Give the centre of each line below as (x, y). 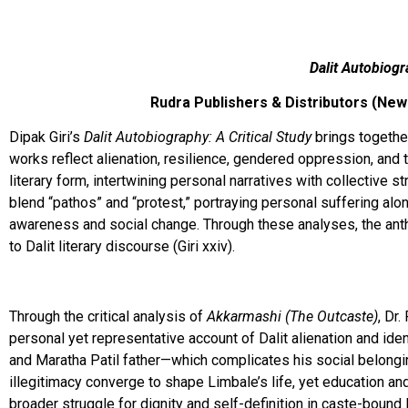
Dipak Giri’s (46, 138)
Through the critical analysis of (108, 317)
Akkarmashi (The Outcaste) (292, 317)
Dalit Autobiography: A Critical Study (198, 138)
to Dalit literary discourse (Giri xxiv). (122, 247)
